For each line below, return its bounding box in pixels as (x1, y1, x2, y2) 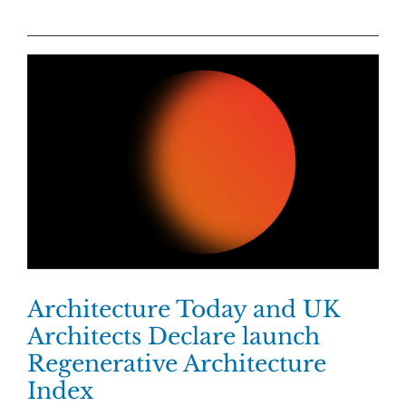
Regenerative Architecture (27, 350, 326, 379)
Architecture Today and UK (27, 295, 339, 324)
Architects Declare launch (27, 323, 320, 352)
